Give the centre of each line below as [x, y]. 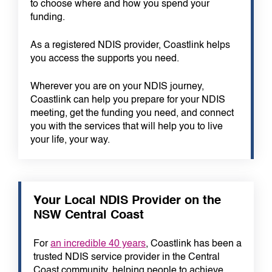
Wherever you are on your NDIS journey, [117, 87]
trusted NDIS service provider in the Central [127, 258]
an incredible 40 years [98, 244]
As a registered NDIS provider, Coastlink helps [130, 45]
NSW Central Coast [89, 216]
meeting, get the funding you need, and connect [132, 113]
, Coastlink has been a [194, 244]
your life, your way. [70, 140]
